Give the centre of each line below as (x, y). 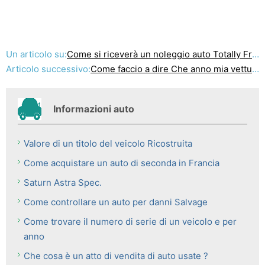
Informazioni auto (94, 109)
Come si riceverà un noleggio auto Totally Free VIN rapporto (159, 54)
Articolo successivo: (48, 69)
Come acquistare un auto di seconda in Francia (122, 163)
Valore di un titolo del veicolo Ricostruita (108, 143)
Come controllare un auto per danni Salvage (116, 202)
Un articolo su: (36, 54)
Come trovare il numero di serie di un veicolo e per (130, 222)
